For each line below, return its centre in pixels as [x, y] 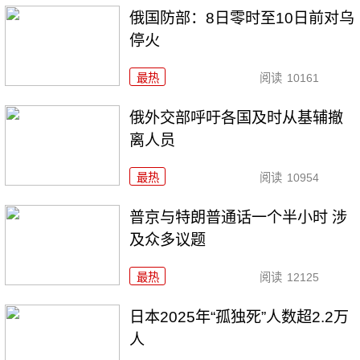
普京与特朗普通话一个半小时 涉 [239, 218]
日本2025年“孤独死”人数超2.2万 [239, 317]
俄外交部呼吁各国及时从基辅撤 [237, 118]
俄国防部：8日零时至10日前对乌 [242, 18]
